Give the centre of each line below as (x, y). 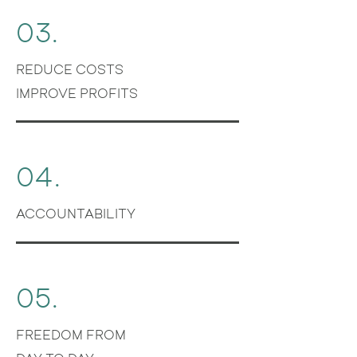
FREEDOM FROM (71, 334)
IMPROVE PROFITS (77, 92)
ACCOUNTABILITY (76, 213)
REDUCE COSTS (70, 69)
